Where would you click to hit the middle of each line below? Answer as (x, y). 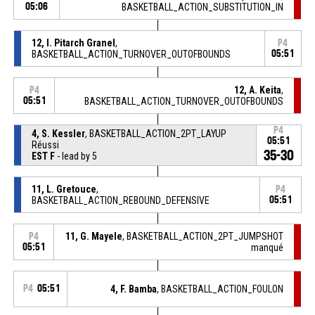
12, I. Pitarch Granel (73, 43)
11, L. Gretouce (64, 189)
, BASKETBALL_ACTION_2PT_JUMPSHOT (203, 236)
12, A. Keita (258, 90)
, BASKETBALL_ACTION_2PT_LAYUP (155, 133)
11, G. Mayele (94, 236)
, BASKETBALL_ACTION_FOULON (220, 289)
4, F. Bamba (134, 289)
